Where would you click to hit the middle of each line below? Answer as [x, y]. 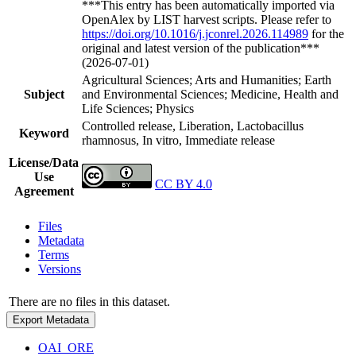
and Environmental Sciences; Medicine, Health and [210, 94]
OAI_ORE [66, 347]
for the [326, 33]
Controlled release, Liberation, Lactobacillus [193, 126]
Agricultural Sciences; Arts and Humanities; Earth [207, 79]
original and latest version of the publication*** [201, 48]
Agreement [44, 191]
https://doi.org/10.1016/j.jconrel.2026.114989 [195, 33]
